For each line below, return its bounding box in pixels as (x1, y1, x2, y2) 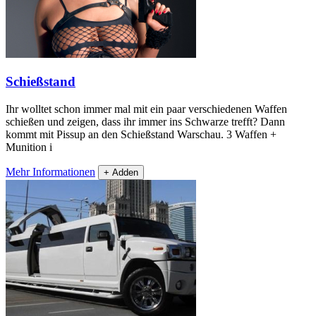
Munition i (6, 140, 52, 153)
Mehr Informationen (6, 165, 95, 178)
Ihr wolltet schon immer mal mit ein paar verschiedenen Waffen (6, 102, 287, 115)
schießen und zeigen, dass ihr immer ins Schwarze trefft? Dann (6, 115, 285, 128)
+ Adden (104, 166, 138, 178)
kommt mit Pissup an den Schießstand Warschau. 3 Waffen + (6, 128, 276, 140)
